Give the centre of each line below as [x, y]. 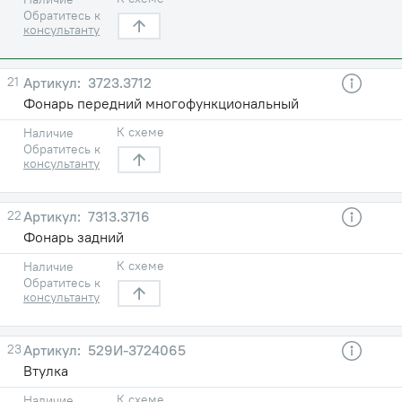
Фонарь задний [74, 236]
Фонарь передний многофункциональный [161, 103]
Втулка [46, 370]
